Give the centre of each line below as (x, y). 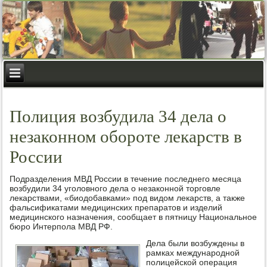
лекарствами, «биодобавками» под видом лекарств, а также (128, 198)
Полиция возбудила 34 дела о (118, 116)
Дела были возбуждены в (195, 243)
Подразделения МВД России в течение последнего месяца (126, 179)
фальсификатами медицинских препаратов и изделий (116, 207)
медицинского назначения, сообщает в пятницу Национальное (133, 217)
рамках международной (193, 253)
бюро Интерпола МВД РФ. (61, 226)
